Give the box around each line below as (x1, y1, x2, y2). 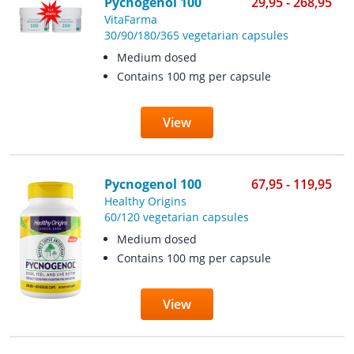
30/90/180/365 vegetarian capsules (104, 28, 288, 43)
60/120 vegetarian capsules (104, 209, 249, 224)
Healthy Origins (104, 194, 186, 209)
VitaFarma (104, 12, 157, 27)
